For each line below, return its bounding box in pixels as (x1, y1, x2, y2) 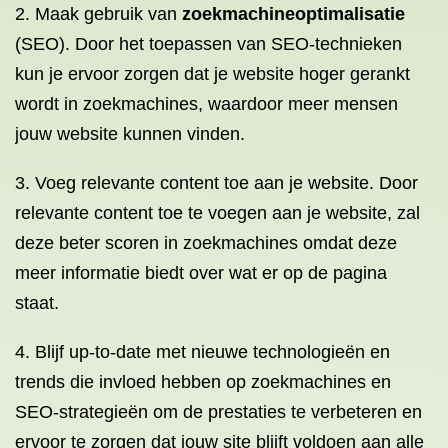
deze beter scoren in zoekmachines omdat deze (15, 233, 397, 253)
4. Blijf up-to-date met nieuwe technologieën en (15, 342, 390, 362)
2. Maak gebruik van (15, 4, 182, 24)
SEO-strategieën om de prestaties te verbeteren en (15, 402, 422, 422)
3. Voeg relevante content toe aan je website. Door (15, 173, 418, 193)
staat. (15, 293, 59, 313)
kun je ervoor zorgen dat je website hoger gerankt (15, 64, 410, 84)
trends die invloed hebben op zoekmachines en (15, 372, 391, 392)
